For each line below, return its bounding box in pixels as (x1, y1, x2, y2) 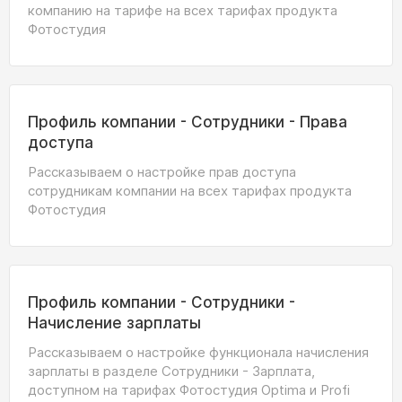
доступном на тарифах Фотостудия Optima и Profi (28, 381, 350, 398)
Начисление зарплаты (28, 314, 201, 332)
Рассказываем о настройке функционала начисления (28, 344, 369, 361)
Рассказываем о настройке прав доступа (28, 163, 296, 180)
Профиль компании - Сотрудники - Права (28, 113, 347, 131)
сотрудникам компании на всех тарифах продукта (28, 182, 352, 199)
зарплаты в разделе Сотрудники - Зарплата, (28, 363, 315, 380)
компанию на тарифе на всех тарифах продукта (28, 2, 337, 19)
